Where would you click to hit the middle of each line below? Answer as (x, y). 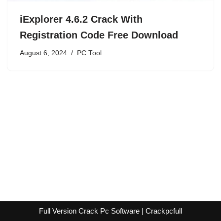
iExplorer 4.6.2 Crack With (81, 19)
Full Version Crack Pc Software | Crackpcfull (110, 211)
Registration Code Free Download (99, 35)
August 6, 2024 (43, 53)
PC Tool (89, 53)
